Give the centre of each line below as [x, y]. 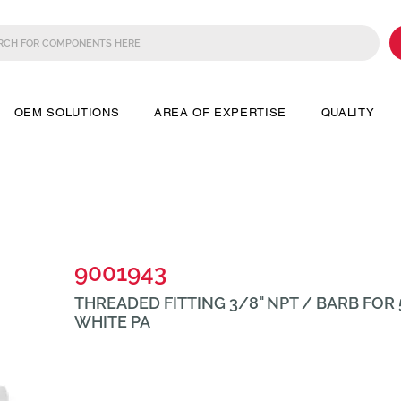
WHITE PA [112, 322]
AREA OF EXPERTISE [220, 112]
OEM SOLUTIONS [67, 112]
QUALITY [348, 112]
